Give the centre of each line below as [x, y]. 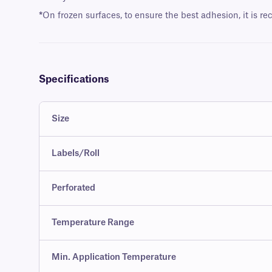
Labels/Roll [76, 154]
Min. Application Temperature [114, 258]
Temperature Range [93, 223]
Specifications [74, 80]
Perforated [73, 189]
